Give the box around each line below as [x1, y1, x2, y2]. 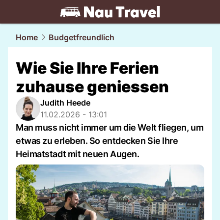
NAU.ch [62, 19, 93, 29]
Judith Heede [40, 98, 90, 108]
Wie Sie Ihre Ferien [16, 58, 159, 78]
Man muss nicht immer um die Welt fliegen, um [16, 122, 204, 133]
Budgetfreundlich [49, 32, 114, 42]
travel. [36, 19, 62, 29]
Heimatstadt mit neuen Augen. [16, 149, 139, 159]
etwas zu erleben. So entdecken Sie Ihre [16, 136, 178, 146]
